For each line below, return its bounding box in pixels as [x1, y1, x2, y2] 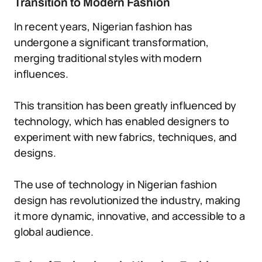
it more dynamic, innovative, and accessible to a [14, 209, 245, 223]
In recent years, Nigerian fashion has [14, 19, 192, 33]
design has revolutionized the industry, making [14, 193, 240, 207]
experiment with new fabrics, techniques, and [14, 130, 237, 144]
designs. [14, 146, 56, 160]
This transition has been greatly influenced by [14, 98, 236, 112]
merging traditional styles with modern [14, 51, 202, 65]
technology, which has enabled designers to [14, 114, 229, 128]
